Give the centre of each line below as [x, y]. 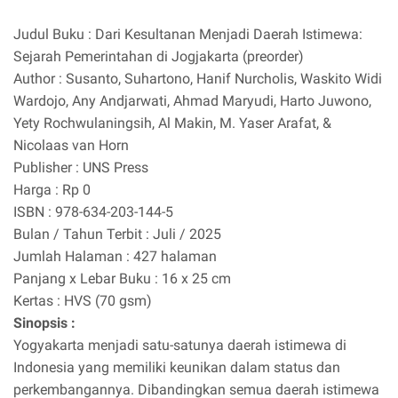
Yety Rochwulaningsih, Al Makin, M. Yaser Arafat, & [172, 123]
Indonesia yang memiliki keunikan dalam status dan [177, 368]
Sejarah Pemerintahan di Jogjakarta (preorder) [159, 57]
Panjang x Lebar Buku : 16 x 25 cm [122, 279]
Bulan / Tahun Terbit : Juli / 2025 [117, 235]
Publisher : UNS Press [81, 168]
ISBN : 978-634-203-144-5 [93, 212]
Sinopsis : [44, 323]
